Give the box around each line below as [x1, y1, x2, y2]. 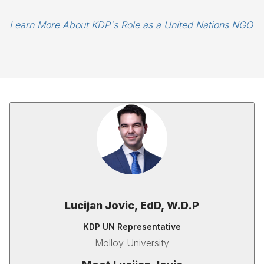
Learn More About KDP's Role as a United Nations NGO [9, 19, 253, 31]
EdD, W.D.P [140, 199, 199, 212]
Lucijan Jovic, [65, 199, 140, 212]
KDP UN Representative [83, 222, 181, 232]
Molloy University [95, 237, 169, 249]
